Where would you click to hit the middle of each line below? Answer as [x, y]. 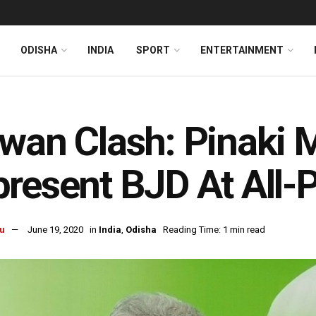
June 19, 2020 [55, 230]
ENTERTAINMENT [242, 50]
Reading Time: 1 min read [214, 230]
